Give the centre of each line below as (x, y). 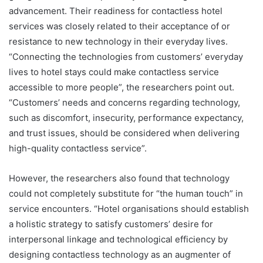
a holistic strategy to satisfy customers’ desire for (111, 224)
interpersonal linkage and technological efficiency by (118, 240)
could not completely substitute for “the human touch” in (126, 194)
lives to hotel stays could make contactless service (114, 72)
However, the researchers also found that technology (119, 178)
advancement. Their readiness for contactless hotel (116, 11)
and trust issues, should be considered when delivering (124, 133)
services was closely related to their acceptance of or (119, 26)
